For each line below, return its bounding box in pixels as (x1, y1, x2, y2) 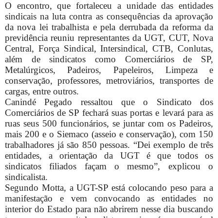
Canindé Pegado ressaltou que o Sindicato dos (5, 96, 213, 107)
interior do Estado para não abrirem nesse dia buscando (5, 203, 213, 214)
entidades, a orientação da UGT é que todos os (5, 150, 213, 161)
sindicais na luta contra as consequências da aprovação (5, 11, 213, 21)
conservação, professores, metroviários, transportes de (5, 75, 213, 86)
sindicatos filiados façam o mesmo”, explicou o (5, 161, 213, 171)
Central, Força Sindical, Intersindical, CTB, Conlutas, (5, 43, 213, 54)
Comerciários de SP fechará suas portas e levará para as (5, 107, 213, 118)
